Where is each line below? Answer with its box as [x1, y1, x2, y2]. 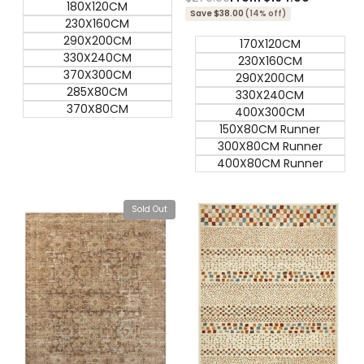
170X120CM [239, 36, 301, 53]
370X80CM [66, 101, 128, 118]
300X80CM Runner [217, 138, 323, 155]
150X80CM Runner [219, 121, 321, 138]
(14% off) [243, 7, 286, 20]
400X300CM [235, 104, 305, 121]
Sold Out [131, 202, 167, 215]
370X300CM [63, 67, 132, 84]
